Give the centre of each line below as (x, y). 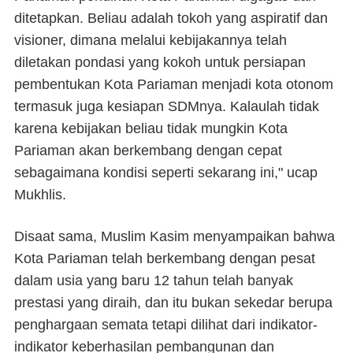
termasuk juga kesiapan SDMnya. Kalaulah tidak (167, 107)
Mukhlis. (40, 195)
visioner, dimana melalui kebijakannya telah (150, 41)
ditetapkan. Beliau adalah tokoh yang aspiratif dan (171, 19)
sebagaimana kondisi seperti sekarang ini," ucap (166, 173)
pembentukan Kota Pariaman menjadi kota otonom (174, 85)
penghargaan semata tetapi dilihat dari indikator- (166, 325)
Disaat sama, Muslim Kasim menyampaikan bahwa (175, 237)
